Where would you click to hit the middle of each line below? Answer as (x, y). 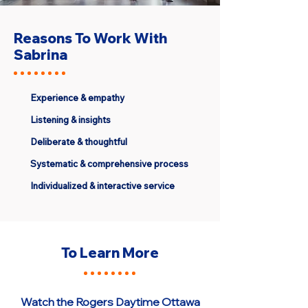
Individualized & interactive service (102, 186)
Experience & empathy (77, 98)
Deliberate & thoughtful (80, 142)
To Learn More (110, 253)
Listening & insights (70, 120)
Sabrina (41, 55)
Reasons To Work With (90, 38)
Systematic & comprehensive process (109, 164)
